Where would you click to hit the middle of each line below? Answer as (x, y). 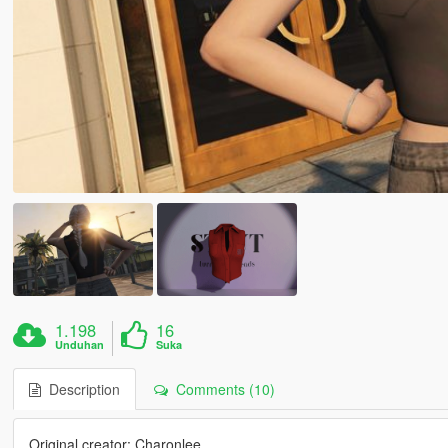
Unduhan (80, 345)
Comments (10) (221, 389)
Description (80, 389)
